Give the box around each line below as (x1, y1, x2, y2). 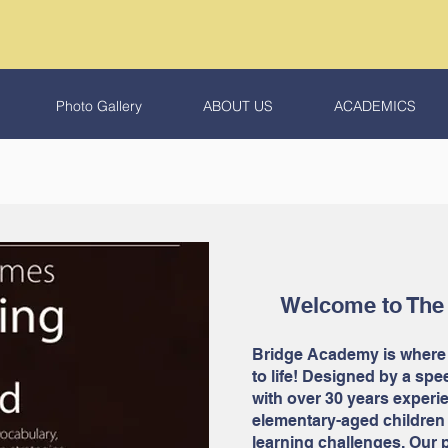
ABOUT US (203, 97, 273, 115)
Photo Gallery (56, 97, 142, 115)
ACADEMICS (334, 97, 416, 115)
